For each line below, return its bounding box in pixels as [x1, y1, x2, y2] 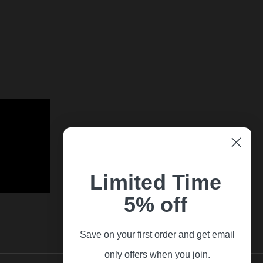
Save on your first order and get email [80, 229, 235, 240]
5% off [124, 192, 187, 217]
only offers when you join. [104, 249, 210, 259]
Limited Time [90, 170, 221, 194]
